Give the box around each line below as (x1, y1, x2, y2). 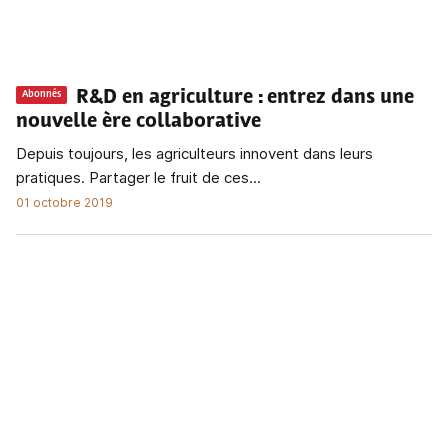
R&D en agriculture (76, 87, 253, 108)
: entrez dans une (258, 87, 414, 108)
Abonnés (22, 89, 61, 101)
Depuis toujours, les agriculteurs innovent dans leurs (16, 143, 373, 163)
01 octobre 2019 (16, 194, 113, 210)
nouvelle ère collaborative (16, 111, 261, 132)
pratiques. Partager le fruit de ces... (16, 167, 261, 187)
